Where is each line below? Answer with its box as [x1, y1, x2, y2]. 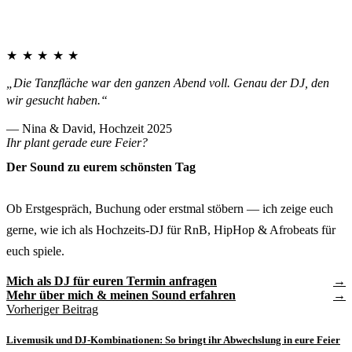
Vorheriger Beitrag [6, 302, 98, 316]
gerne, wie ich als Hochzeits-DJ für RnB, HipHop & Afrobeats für [6, 222, 335, 236]
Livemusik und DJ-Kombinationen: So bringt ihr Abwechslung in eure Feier [6, 333, 340, 346]
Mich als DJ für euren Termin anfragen [6, 273, 217, 288]
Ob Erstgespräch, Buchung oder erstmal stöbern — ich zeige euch [6, 201, 333, 215]
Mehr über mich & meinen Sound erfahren [6, 288, 236, 302]
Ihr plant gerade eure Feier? [6, 136, 148, 150]
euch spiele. [6, 244, 64, 258]
